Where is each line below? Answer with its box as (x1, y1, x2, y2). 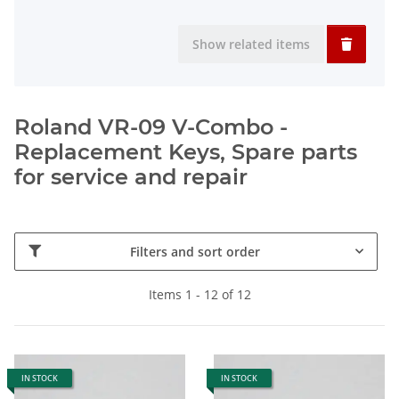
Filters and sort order (129, 242, 260, 260)
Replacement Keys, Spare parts (14, 138, 357, 165)
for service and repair (14, 163, 248, 190)
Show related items (192, 35, 310, 53)
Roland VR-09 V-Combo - (14, 113, 288, 140)
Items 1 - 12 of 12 (148, 285, 251, 303)
